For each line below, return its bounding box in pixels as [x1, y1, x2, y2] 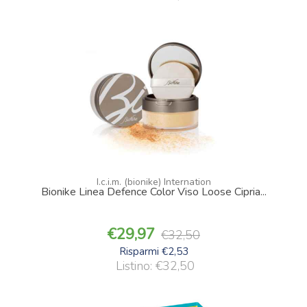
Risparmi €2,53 [119, 244, 188, 258]
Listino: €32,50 [116, 257, 195, 274]
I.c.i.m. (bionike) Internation [96, 175, 211, 188]
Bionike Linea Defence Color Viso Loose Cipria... [40, 184, 267, 199]
